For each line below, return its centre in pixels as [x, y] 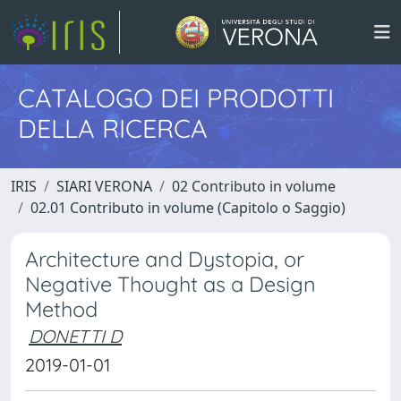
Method [61, 309]
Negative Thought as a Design [171, 284]
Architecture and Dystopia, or [165, 259]
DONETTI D [75, 336]
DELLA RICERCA [113, 128]
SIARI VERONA [104, 186]
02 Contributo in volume [254, 186]
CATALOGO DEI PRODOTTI [176, 98]
